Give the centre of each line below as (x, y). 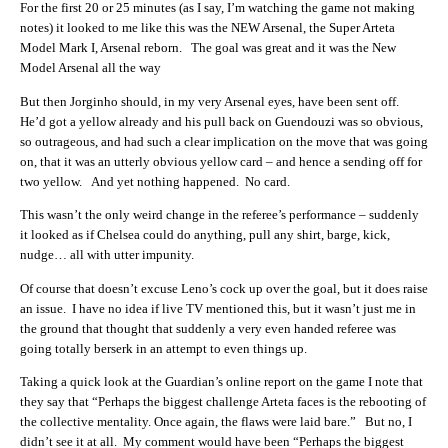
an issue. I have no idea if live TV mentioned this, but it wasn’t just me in (218, 308)
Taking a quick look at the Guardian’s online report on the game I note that (221, 382)
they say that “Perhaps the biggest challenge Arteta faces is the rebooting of (223, 402)
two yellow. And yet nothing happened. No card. (155, 181)
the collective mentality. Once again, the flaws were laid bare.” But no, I (216, 422)
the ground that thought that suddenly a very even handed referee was (208, 328)
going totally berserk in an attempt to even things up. (163, 348)
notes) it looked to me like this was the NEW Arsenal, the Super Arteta (207, 28)
